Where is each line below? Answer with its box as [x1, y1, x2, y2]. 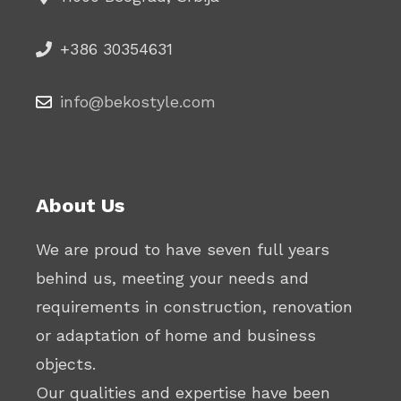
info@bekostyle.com [60, 91, 216, 111]
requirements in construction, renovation [36, 296, 353, 316]
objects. [36, 354, 96, 373]
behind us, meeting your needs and [36, 268, 309, 287]
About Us [36, 193, 124, 217]
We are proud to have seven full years [36, 239, 329, 259]
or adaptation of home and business [36, 325, 316, 345]
